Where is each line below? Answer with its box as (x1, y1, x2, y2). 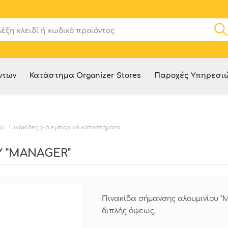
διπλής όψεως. (102, 207, 156, 215)
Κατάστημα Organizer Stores (29, 72, 141, 80)
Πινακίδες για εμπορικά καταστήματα (9, 124, 121, 131)
